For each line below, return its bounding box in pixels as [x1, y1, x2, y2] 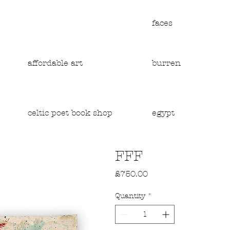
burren [151, 57, 181, 68]
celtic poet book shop [27, 108, 112, 118]
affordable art [27, 57, 83, 68]
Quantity [115, 191, 145, 201]
